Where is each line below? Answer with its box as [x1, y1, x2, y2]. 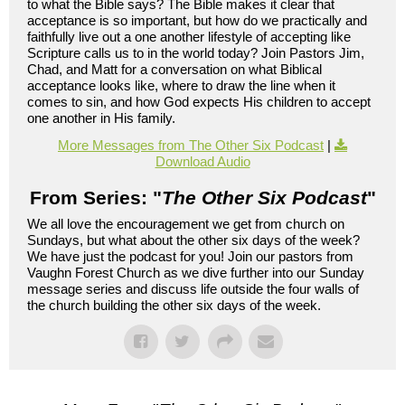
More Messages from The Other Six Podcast [58, 137, 324, 153]
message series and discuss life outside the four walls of [27, 280, 359, 297]
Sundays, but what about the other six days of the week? [27, 231, 360, 248]
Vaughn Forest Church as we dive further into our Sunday [27, 264, 364, 280]
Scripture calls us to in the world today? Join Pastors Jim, [27, 44, 364, 61]
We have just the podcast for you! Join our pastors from [27, 248, 353, 264]
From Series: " [29, 186, 162, 208]
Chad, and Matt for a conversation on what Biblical [27, 61, 322, 77]
